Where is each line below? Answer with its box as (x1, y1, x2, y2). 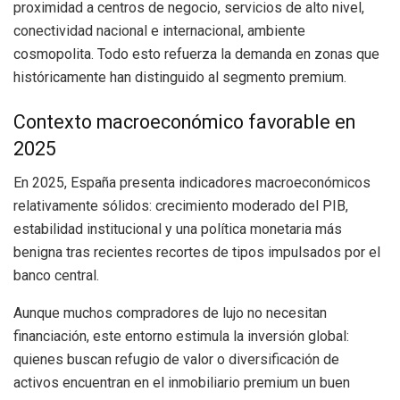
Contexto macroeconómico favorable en (13, 110, 355, 133)
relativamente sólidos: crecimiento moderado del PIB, (13, 197, 348, 215)
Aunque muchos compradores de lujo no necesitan (13, 304, 327, 322)
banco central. (13, 267, 99, 285)
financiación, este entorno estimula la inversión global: (13, 328, 349, 346)
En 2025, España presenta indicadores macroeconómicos (13, 174, 371, 192)
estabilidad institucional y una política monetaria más (13, 221, 342, 238)
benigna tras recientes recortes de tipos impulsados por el (13, 244, 380, 262)
